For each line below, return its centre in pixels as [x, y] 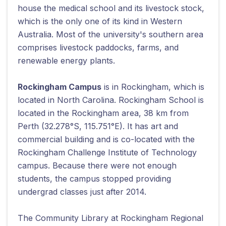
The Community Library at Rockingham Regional [110, 218]
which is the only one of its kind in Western [100, 21]
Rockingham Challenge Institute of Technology [107, 152]
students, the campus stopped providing [94, 178]
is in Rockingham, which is [153, 87]
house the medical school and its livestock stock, [111, 8]
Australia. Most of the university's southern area [110, 34]
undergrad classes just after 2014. [82, 191]
